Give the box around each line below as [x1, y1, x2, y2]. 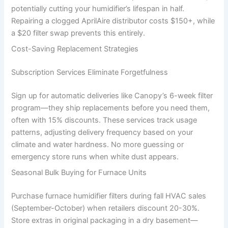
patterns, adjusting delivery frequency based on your [11, 128, 193, 137]
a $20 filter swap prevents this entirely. [11, 28, 146, 38]
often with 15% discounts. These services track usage [11, 116, 197, 125]
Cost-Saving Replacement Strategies [11, 44, 139, 54]
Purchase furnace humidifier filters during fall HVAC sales [11, 191, 207, 201]
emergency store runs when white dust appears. [11, 152, 179, 162]
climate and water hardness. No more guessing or [11, 140, 184, 150]
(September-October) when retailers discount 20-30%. [11, 204, 200, 213]
